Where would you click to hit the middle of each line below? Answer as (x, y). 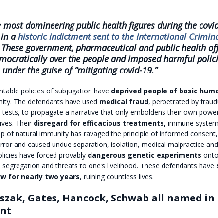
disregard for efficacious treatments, (100, 123)
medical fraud (124, 101)
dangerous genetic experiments (144, 155)
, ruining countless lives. (117, 176)
